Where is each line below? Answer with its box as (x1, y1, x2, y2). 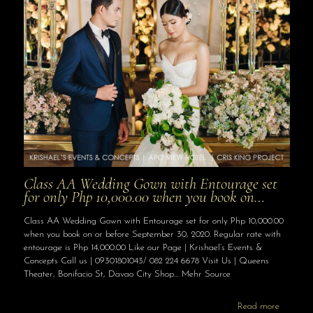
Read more (237, 301, 279, 311)
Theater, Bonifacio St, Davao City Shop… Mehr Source (23, 269, 231, 279)
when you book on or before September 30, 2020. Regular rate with (23, 229, 281, 239)
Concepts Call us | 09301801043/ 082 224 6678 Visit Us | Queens (23, 256, 269, 265)
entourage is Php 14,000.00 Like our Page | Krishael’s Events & (23, 242, 262, 252)
